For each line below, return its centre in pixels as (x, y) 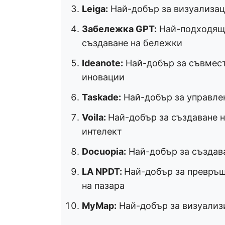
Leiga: (95, 9)
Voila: (95, 117)
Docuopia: (104, 151)
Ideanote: (102, 63)
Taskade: (101, 97)
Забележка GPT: (119, 29)
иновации (103, 77)
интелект (102, 131)
